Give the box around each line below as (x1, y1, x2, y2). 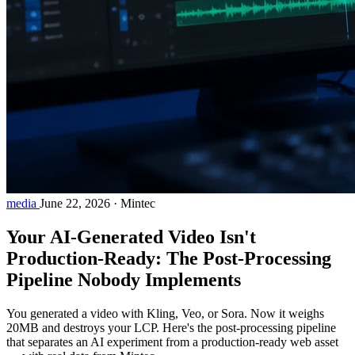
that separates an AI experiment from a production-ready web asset (6, 334, 338, 349)
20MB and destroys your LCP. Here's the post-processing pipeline (6, 320, 336, 334)
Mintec (120, 197, 155, 211)
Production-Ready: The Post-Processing (6, 248, 331, 269)
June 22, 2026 (40, 197, 110, 211)
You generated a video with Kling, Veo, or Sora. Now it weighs (6, 306, 324, 320)
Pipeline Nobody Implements (6, 269, 241, 291)
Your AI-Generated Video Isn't (6, 227, 256, 248)
